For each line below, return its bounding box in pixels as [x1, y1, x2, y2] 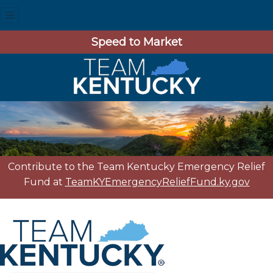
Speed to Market [91, 35, 182, 49]
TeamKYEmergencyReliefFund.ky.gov [65, 175, 250, 188]
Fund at [23, 175, 65, 188]
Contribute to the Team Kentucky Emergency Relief [8, 160, 265, 172]
